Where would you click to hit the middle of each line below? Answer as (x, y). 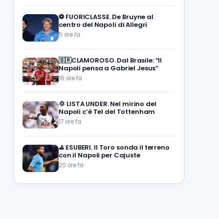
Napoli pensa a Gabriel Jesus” (109, 68)
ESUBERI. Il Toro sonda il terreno (118, 147)
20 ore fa (71, 165)
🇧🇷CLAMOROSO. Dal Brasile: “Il (110, 60)
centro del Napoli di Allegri (103, 25)
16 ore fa (70, 78)
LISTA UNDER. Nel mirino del (111, 104)
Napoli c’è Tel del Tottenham (107, 112)
